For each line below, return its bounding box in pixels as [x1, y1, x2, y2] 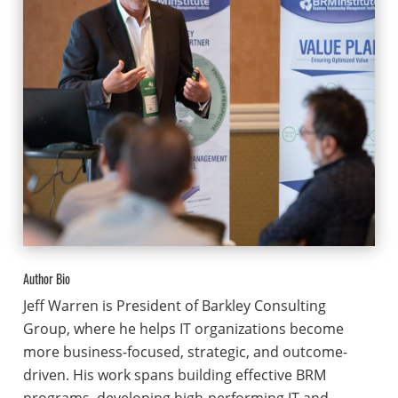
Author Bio [22, 269, 70, 289]
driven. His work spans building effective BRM [22, 365, 326, 386]
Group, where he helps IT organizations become [22, 319, 344, 339]
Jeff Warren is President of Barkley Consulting [22, 296, 326, 316]
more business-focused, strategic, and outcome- [22, 342, 347, 362]
